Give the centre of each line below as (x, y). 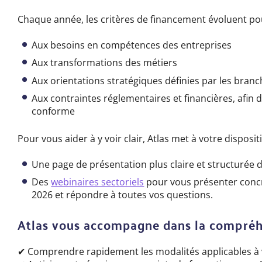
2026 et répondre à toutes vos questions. (123, 195)
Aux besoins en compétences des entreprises (132, 45)
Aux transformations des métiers (105, 63)
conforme (54, 111)
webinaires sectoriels (98, 182)
